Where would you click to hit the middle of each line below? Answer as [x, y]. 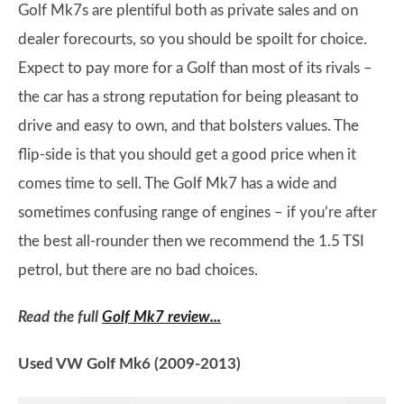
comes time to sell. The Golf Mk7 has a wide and [178, 184]
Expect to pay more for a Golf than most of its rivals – [195, 69]
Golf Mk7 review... [161, 317]
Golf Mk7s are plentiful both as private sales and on [188, 11]
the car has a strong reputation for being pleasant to [188, 97]
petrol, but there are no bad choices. [138, 271]
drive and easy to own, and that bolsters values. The [188, 126]
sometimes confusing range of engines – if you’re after [197, 213]
